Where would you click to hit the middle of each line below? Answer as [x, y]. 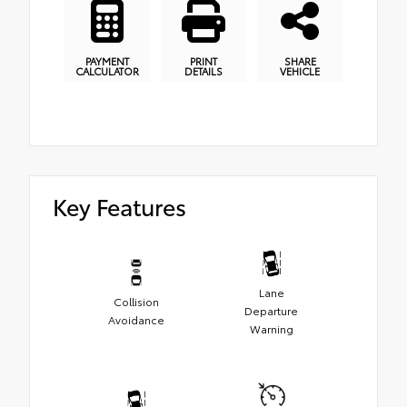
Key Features [119, 206]
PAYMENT [107, 60]
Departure [271, 310]
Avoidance [136, 319]
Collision [136, 301]
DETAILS [203, 70]
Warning [271, 328]
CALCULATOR [107, 70]
